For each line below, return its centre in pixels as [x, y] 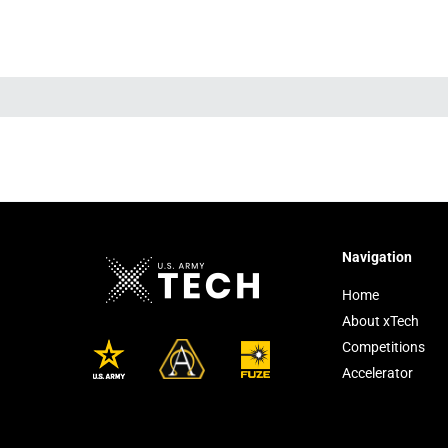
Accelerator [377, 373]
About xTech [380, 321]
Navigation [377, 257]
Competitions [383, 347]
